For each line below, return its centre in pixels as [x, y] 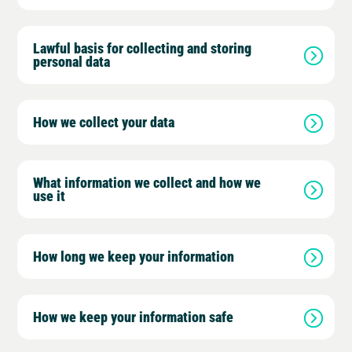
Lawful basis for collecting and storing [143, 48]
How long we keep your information [134, 256]
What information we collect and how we [147, 182]
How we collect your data [104, 122]
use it [49, 196]
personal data [72, 61]
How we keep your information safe [134, 317]
